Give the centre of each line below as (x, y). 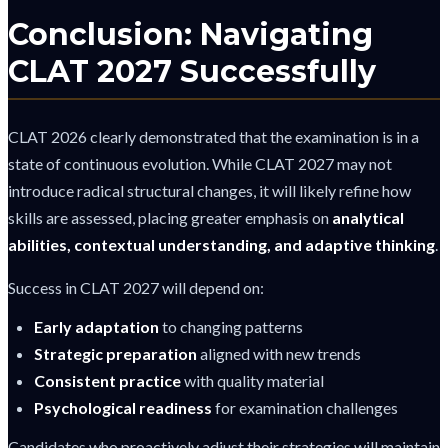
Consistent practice (107, 380)
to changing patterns (231, 326)
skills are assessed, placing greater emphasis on (170, 217)
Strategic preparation (115, 353)
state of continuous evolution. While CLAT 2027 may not (200, 163)
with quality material (252, 380)
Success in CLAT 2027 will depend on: (136, 287)
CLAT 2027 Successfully (192, 72)
